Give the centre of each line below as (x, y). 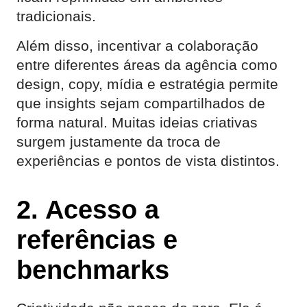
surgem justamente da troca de (119, 142)
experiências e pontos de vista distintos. (148, 161)
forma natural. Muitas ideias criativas (137, 122)
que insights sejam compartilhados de (141, 103)
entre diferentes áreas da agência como (147, 65)
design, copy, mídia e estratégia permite (147, 84)
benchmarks (93, 270)
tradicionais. (56, 16)
